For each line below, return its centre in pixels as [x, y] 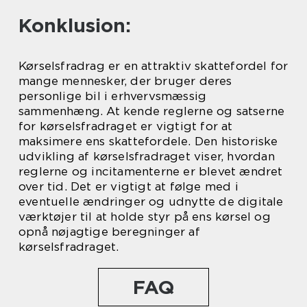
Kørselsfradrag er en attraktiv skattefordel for [153, 66]
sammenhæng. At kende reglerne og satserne [152, 111]
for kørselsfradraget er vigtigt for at [126, 126]
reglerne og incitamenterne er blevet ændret [151, 171]
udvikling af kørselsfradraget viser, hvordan [147, 156]
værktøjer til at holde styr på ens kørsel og [145, 217]
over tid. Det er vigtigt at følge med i [128, 186]
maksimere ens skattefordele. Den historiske [148, 141]
